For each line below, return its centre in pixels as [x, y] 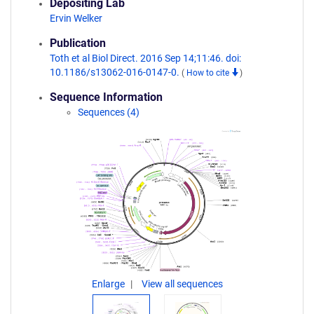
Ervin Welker [76, 18]
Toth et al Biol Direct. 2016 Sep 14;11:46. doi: [145, 58]
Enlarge [109, 284]
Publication [78, 43]
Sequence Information [106, 97]
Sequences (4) [109, 112]
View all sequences [182, 284]
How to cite [209, 73]
